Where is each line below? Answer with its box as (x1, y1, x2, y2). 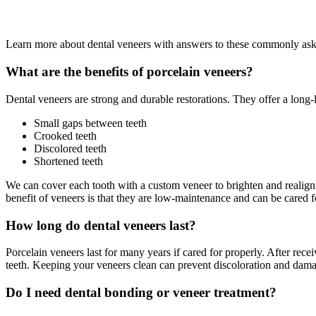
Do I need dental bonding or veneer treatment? (6, 285, 276, 300)
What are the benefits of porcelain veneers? (6, 64, 253, 80)
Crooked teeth (34, 129, 97, 142)
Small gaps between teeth (34, 116, 147, 129)
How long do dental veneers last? (6, 217, 196, 233)
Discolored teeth (34, 142, 107, 154)
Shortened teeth (34, 154, 103, 167)
